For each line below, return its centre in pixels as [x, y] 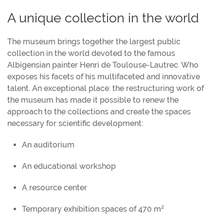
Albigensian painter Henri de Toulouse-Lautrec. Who [103, 65]
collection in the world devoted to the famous [91, 53]
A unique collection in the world [103, 18]
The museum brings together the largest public [94, 41]
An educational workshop [69, 166]
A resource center [54, 187]
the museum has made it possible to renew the [93, 100]
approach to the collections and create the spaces [99, 111]
